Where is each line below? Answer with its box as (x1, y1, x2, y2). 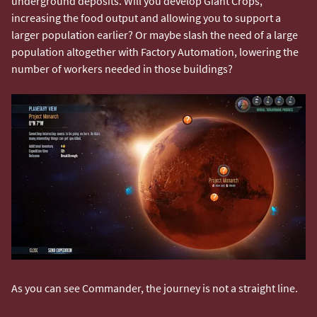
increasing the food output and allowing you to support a (11, 10, 281, 25)
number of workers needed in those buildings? (11, 61, 233, 76)
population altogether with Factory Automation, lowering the (11, 44, 299, 59)
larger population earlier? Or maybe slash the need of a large (11, 27, 298, 42)
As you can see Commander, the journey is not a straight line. (11, 280, 300, 295)
